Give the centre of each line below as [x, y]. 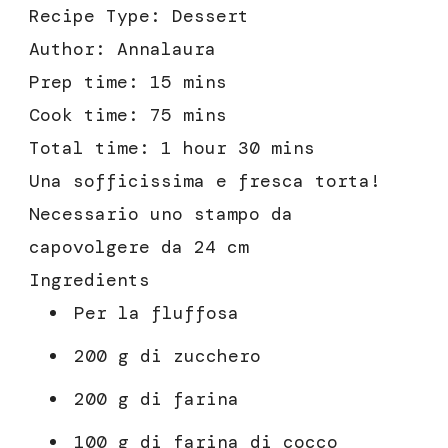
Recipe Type [89, 15]
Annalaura [166, 48]
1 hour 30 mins [238, 147]
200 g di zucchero [167, 355]
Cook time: [89, 114]
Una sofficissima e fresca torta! [205, 180]
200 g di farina [156, 398]
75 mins [188, 114]
